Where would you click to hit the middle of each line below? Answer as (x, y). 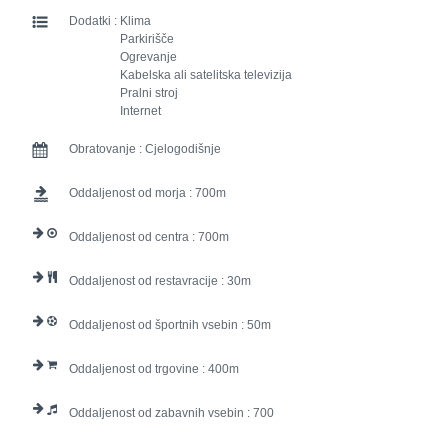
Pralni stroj (149, 93)
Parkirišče (147, 39)
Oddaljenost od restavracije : (148, 281)
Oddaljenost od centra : (133, 237)
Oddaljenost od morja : (132, 193)
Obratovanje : (107, 149)
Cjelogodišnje (183, 149)
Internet (140, 111)
